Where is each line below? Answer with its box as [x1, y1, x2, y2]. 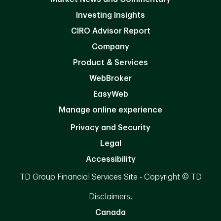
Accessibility [85, 155, 136, 163]
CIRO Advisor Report [71, 27, 150, 35]
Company [92, 42, 129, 51]
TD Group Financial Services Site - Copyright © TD [19, 173, 202, 181]
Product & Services [73, 58, 148, 67]
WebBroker [89, 74, 132, 82]
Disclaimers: [89, 192, 132, 201]
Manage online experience [59, 106, 162, 114]
